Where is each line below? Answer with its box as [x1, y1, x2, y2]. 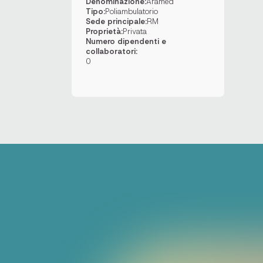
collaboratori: [86, 46, 137, 56]
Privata [123, 26, 147, 36]
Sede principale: [86, 16, 147, 26]
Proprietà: [86, 26, 123, 36]
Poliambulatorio [105, 6, 158, 16]
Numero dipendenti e [86, 36, 166, 46]
